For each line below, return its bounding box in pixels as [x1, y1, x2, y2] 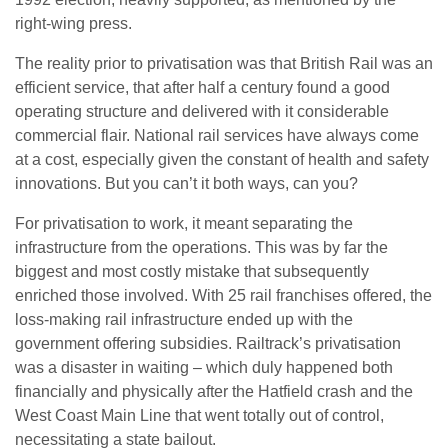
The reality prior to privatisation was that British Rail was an [15, 55, 433, 73]
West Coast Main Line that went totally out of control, [15, 407, 384, 425]
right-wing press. [15, 15, 132, 33]
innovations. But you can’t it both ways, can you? [15, 175, 358, 193]
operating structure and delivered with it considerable [15, 103, 389, 121]
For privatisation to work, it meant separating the [15, 215, 353, 233]
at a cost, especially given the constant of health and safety [15, 151, 429, 169]
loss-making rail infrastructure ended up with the [15, 311, 353, 329]
